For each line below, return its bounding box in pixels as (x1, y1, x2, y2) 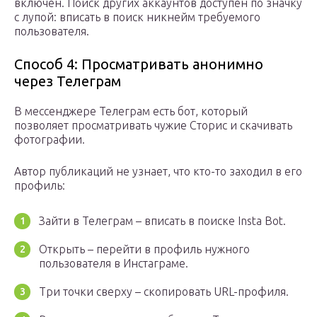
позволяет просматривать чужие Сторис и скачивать (14, 119, 292, 132)
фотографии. (14, 133, 85, 146)
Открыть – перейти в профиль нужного (39, 243, 250, 256)
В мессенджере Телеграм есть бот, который (14, 105, 248, 118)
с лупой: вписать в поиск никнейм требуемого (14, 11, 260, 24)
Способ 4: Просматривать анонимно (14, 56, 263, 73)
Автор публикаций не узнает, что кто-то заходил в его (14, 165, 302, 178)
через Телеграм (14, 73, 121, 90)
